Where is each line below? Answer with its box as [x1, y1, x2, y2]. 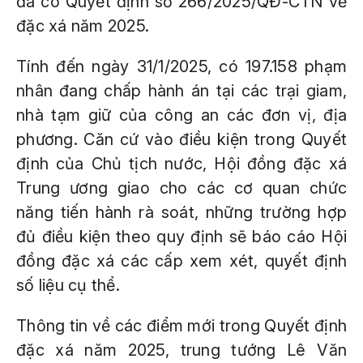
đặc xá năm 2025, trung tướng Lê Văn [16, 340, 347, 360]
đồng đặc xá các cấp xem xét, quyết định [16, 251, 347, 271]
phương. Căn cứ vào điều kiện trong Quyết [16, 130, 347, 149]
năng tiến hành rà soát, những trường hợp [16, 203, 347, 222]
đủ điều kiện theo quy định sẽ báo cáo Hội [16, 227, 347, 246]
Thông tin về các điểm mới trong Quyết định [16, 316, 347, 335]
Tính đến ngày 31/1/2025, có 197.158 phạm [16, 57, 347, 76]
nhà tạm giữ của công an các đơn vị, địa [16, 105, 347, 125]
